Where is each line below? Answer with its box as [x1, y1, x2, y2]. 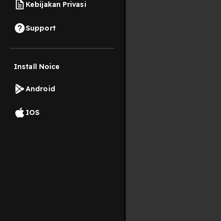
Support [26, 23, 56, 33]
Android [26, 84, 55, 93]
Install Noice [14, 62, 60, 71]
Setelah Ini [149, 143, 204, 156]
